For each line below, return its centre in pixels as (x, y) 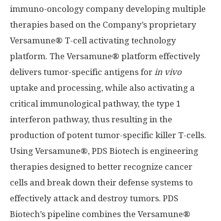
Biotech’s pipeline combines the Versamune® (100, 214)
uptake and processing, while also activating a (102, 88)
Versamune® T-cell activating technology (93, 40)
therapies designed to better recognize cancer (101, 167)
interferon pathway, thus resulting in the (91, 119)
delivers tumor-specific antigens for (82, 72)
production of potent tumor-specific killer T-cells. (108, 135)
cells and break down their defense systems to (101, 183)
